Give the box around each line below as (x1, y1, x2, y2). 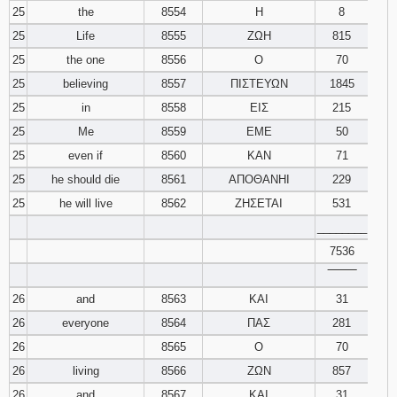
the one (66, 53, 105, 66)
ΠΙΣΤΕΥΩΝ (230, 77, 288, 90)
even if (68, 149, 103, 162)
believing (63, 77, 108, 90)
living (72, 364, 99, 378)
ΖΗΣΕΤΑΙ (235, 197, 283, 210)
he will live (58, 197, 113, 210)
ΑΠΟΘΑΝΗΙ (228, 173, 290, 186)
